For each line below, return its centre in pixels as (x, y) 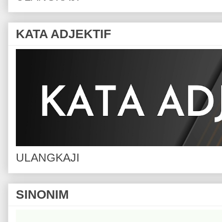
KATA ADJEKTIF (63, 34)
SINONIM (42, 195)
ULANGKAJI (48, 157)
